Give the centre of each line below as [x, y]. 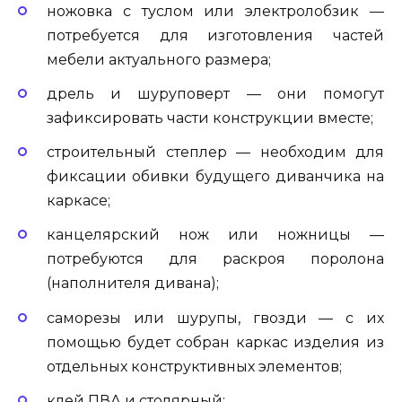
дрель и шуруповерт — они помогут [215, 94]
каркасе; [79, 201]
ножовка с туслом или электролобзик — [215, 11]
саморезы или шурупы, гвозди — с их [215, 318]
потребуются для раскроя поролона [215, 259]
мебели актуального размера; [159, 59]
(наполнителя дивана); [133, 284]
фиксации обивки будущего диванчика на [215, 177]
